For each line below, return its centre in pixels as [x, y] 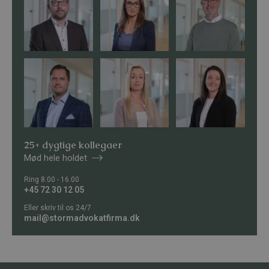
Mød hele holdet [56, 158]
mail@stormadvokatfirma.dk [82, 218]
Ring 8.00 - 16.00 [52, 179]
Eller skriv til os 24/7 [58, 207]
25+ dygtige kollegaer [73, 145]
